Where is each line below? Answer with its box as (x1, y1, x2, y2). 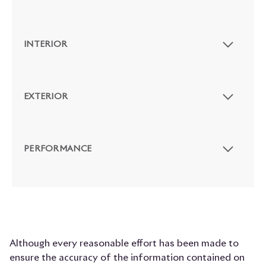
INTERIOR (24, 40, 68, 49)
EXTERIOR (24, 93, 68, 102)
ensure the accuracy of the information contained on (9, 253, 245, 263)
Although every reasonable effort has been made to (9, 239, 239, 249)
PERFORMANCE (24, 145, 92, 154)
